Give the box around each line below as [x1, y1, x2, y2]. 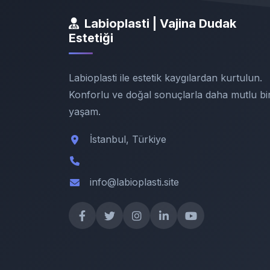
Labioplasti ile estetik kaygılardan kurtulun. [69, 72, 262, 84]
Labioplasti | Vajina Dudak [84, 16, 236, 31]
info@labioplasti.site [90, 176, 179, 188]
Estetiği [69, 31, 113, 45]
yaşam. [69, 105, 101, 118]
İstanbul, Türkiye [90, 133, 166, 145]
